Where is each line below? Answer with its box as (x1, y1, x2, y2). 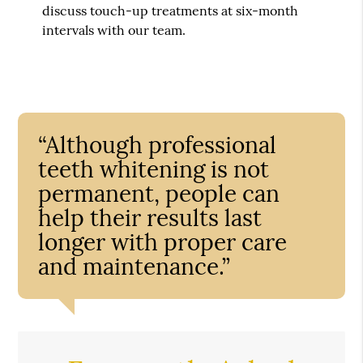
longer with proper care (38, 227, 288, 257)
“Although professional (38, 130, 277, 160)
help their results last (38, 203, 263, 233)
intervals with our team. (42, 21, 186, 38)
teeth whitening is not (38, 154, 270, 184)
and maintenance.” (38, 251, 231, 281)
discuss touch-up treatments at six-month (42, 2, 299, 19)
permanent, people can (38, 178, 280, 208)
